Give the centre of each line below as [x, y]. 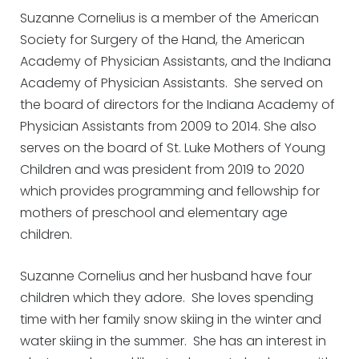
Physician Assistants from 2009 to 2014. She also [168, 127]
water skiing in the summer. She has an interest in [173, 341]
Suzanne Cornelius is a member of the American [169, 18]
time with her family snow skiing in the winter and [171, 320]
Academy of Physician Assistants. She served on [171, 83]
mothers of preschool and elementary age [154, 213]
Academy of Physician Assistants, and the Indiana [175, 62]
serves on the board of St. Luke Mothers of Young [173, 148]
